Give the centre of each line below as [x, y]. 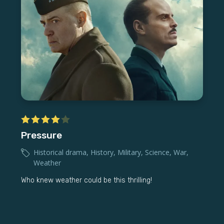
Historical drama [60, 152]
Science [157, 152]
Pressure [41, 135]
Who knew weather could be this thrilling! [86, 180]
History [102, 152]
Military [129, 152]
